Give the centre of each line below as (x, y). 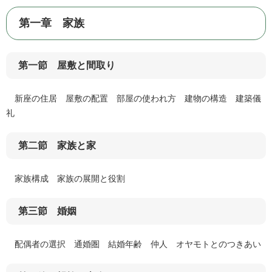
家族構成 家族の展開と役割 (66, 179)
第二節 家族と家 (57, 146)
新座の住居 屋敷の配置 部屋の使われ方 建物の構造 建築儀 (134, 99)
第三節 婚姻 (47, 211)
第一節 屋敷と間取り (67, 66)
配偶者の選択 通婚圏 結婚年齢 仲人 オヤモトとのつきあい (134, 244)
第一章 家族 (52, 23)
